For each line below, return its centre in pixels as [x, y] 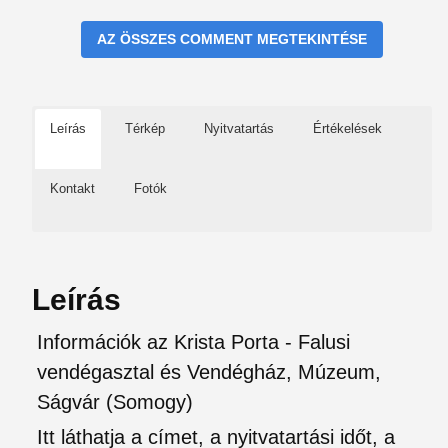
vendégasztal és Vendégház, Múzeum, [209, 372]
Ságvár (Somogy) [115, 402]
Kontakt [72, 188]
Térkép [145, 128]
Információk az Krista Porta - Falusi [193, 342]
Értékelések [347, 128]
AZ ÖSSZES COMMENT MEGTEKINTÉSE [232, 39]
